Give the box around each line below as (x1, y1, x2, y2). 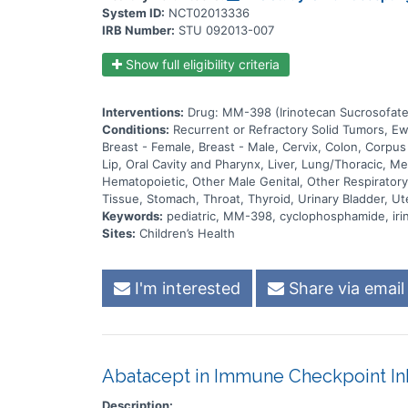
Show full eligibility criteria (122, 56, 280, 72)
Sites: (102, 225, 136, 240)
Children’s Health (139, 225, 235, 240)
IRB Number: (102, 22, 175, 37)
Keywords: (102, 208, 163, 223)
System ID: (102, 5, 165, 20)
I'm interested (130, 278, 240, 298)
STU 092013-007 (178, 22, 274, 37)
